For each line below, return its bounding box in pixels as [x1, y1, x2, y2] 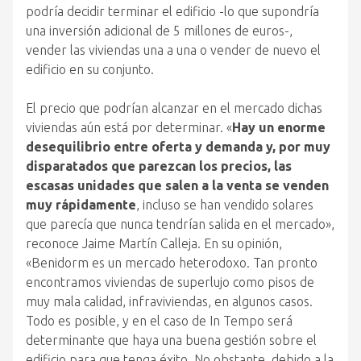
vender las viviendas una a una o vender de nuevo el [26, 43, 321, 57]
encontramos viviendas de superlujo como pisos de [26, 275, 314, 289]
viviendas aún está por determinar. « [26, 120, 232, 135]
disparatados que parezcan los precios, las [26, 159, 292, 173]
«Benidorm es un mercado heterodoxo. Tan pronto [26, 255, 317, 270]
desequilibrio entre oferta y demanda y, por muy [26, 139, 330, 154]
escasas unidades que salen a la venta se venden [26, 178, 329, 193]
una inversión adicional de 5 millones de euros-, [26, 23, 293, 38]
